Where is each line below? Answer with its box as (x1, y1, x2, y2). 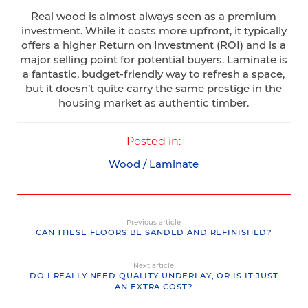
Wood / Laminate (109, 157, 199, 171)
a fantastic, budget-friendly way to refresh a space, (23, 66, 285, 80)
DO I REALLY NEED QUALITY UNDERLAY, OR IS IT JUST (30, 270, 278, 281)
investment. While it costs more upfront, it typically (21, 23, 287, 37)
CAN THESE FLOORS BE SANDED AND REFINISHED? (35, 227, 273, 238)
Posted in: (126, 133, 181, 148)
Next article (133, 261, 175, 271)
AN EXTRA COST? (115, 281, 193, 292)
